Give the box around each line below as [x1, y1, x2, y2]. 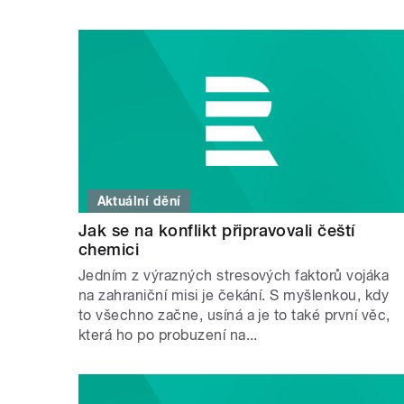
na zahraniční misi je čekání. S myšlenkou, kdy [78, 287, 390, 305]
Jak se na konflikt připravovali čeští [78, 221, 355, 241]
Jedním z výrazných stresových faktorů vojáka [78, 267, 390, 285]
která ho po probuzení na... [78, 326, 258, 344]
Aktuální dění [96, 194, 181, 209]
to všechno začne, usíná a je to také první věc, [78, 307, 390, 325]
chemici [78, 240, 140, 260]
